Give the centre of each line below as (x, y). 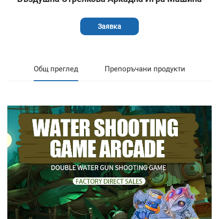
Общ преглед (56, 69)
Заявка (109, 27)
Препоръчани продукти (145, 69)
